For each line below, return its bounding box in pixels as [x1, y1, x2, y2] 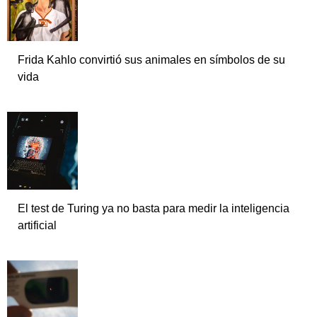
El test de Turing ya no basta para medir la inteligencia [18, 202, 289, 215]
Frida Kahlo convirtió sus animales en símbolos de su [18, 54, 285, 67]
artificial [18, 219, 57, 232]
